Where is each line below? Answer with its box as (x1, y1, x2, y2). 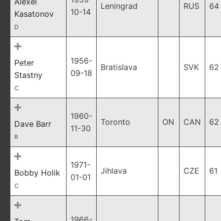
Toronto (101, 117, 130, 127)
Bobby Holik (14, 168, 60, 178)
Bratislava (101, 62, 137, 72)
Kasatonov (14, 9, 54, 19)
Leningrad (101, 1, 138, 11)
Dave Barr (14, 119, 51, 129)
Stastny (14, 70, 42, 80)
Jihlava (101, 166, 127, 176)
